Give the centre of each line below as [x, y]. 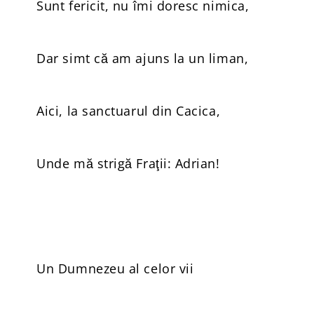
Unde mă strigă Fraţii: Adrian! [128, 163]
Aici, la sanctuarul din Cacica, [129, 111]
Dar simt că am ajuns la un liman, [143, 58]
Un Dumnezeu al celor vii [115, 268]
